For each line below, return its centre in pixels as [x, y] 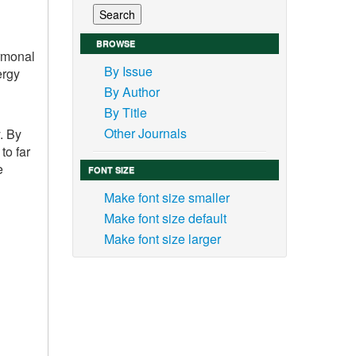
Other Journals [145, 133]
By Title [125, 113]
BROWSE [115, 44]
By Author [132, 92]
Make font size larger [162, 239]
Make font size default [165, 219]
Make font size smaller [166, 198]
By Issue [128, 72]
